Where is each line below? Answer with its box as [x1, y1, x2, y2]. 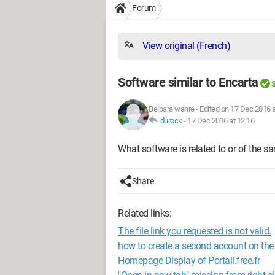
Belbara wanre [149, 104, 195, 114]
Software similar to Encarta [118, 75, 258, 90]
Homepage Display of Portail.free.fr [118, 255, 260, 266]
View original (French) [142, 40, 230, 52]
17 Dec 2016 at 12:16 [187, 116, 254, 125]
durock [160, 116, 182, 125]
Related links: [118, 207, 171, 219]
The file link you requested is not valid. [118, 225, 271, 237]
